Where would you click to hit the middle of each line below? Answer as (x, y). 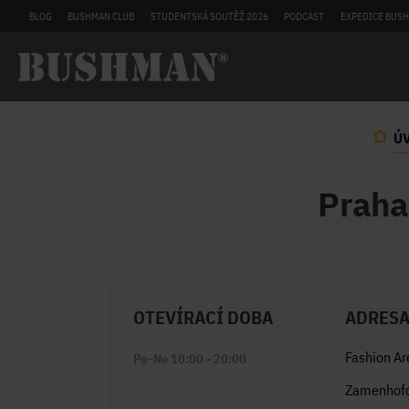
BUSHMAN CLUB (101, 16)
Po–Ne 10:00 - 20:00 (190, 359)
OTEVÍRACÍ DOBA (203, 317)
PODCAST (304, 16)
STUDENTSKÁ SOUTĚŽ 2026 (209, 16)
